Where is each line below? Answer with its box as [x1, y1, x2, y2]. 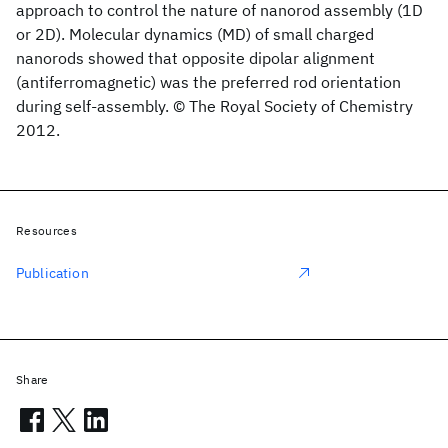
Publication [16, 264, 89, 282]
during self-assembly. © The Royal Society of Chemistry [16, 96, 413, 116]
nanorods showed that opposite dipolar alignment [16, 48, 375, 68]
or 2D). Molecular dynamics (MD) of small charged [16, 24, 374, 44]
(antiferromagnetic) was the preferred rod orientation [16, 72, 401, 92]
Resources [16, 223, 77, 238]
